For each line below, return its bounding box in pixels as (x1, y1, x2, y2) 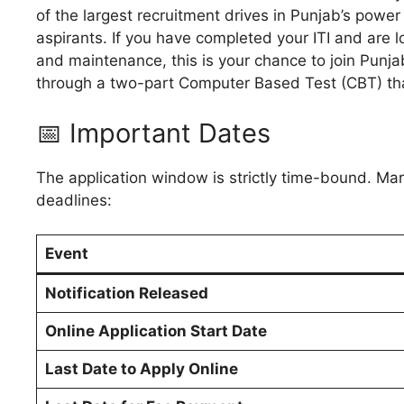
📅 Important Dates (36, 116, 271, 149)
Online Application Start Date (44, 322, 267, 341)
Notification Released (44, 284, 208, 303)
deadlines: (36, 190, 112, 209)
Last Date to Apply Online (44, 360, 238, 379)
